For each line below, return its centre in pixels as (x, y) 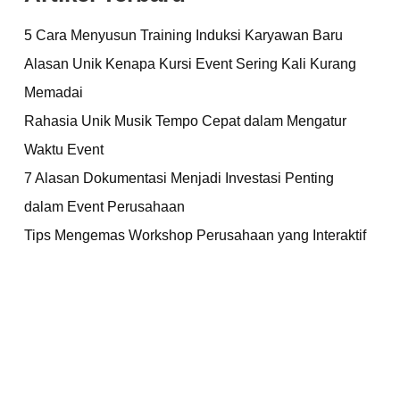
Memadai (54, 92)
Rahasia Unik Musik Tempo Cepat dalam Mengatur (185, 121)
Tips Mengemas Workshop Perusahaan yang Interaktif (195, 235)
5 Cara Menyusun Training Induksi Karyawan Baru (183, 35)
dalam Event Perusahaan (106, 207)
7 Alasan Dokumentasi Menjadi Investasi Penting (179, 178)
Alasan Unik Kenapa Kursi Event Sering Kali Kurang (190, 64)
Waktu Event (64, 150)
